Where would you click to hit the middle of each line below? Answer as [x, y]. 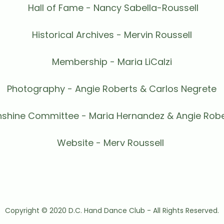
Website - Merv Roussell [112, 143]
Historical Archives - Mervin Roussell [112, 35]
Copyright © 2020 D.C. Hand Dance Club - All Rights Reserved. [112, 210]
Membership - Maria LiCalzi [112, 62]
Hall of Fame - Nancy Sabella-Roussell [112, 8]
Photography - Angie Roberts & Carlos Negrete [112, 89]
